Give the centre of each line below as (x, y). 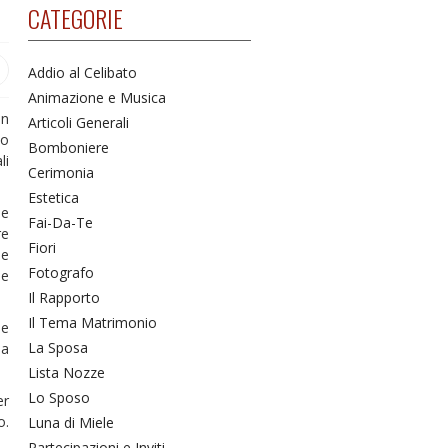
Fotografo (60, 273)
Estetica (53, 198)
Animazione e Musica (96, 98)
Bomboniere (68, 148)
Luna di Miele (70, 423)
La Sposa (57, 348)
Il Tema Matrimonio (92, 323)
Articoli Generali (78, 123)
